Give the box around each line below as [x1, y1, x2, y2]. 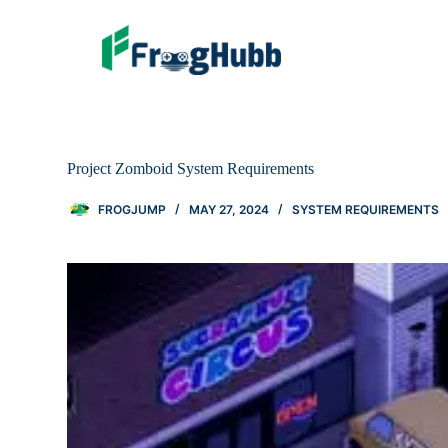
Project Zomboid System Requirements [67, 160, 315, 177]
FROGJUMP [98, 201, 167, 217]
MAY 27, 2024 [189, 201, 270, 217]
